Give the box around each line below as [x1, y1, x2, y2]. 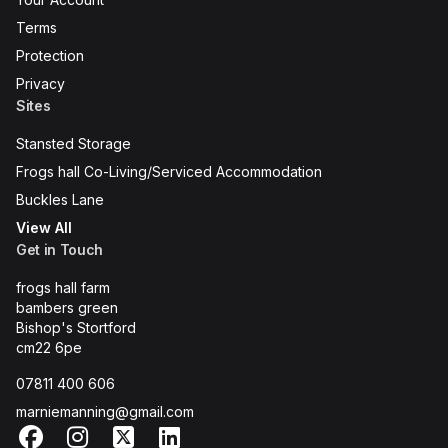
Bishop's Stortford [16, 319, 136, 336]
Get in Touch [16, 241, 103, 258]
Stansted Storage [16, 135, 131, 152]
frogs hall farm [16, 279, 110, 296]
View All [16, 219, 72, 236]
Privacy [16, 75, 65, 92]
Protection [16, 47, 84, 64]
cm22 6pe [16, 339, 82, 356]
